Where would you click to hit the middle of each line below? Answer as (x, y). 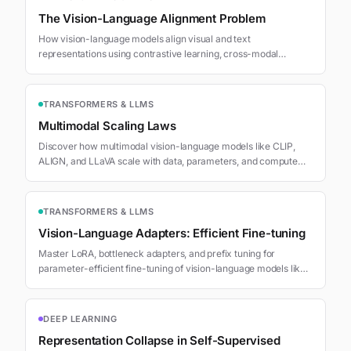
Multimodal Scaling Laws (107, 125)
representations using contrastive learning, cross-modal (159, 53)
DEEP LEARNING (80, 318)
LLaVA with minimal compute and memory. (130, 283)
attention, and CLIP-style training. (110, 68)
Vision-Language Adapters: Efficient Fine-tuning (172, 233)
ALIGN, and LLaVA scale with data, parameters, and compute (168, 161)
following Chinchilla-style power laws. (120, 175)
